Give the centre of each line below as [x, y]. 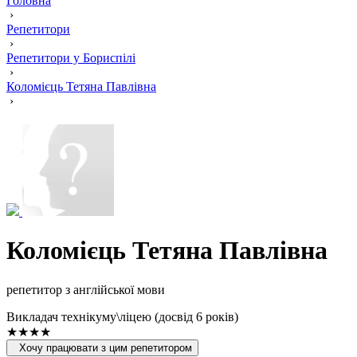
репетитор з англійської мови [86, 289]
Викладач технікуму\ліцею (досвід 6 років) [122, 316]
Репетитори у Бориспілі [71, 58]
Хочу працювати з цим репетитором [106, 347]
